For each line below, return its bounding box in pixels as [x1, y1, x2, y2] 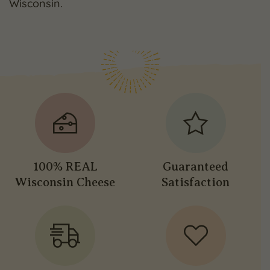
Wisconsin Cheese [15, 175, 116, 189]
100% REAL [33, 159, 98, 174]
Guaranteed [163, 159, 229, 174]
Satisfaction [162, 175, 230, 189]
